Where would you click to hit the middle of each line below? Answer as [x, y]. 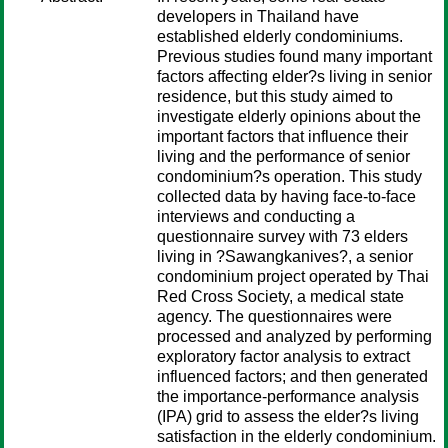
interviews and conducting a [256, 216]
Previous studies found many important [294, 56]
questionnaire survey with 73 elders [282, 236]
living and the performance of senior [283, 156]
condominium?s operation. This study [289, 176]
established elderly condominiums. [280, 36]
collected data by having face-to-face [286, 196]
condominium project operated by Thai [293, 276]
